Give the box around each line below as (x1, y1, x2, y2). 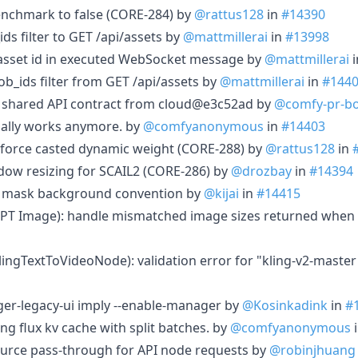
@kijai (204, 184, 239, 202)
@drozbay (231, 161, 292, 180)
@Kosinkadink (242, 296, 328, 314)
